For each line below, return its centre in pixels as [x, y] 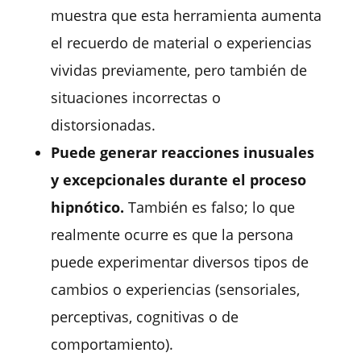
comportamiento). [112, 344]
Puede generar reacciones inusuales [182, 152]
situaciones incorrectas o [135, 97]
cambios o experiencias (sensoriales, [175, 289]
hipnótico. [87, 207]
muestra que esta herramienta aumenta [186, 15]
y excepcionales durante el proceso [178, 179]
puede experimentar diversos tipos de [179, 261]
